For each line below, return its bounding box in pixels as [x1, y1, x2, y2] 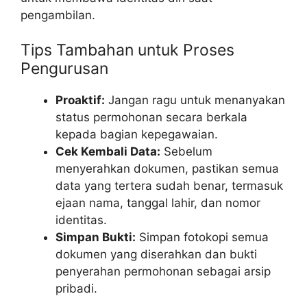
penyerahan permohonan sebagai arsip [56, 265, 271, 279]
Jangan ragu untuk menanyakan [105, 93, 285, 108]
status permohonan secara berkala [56, 110, 247, 125]
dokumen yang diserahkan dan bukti [56, 247, 257, 262]
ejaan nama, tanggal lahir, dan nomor [56, 196, 260, 210]
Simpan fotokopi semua [136, 230, 269, 245]
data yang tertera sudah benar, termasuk [56, 179, 283, 193]
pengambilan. [21, 8, 95, 22]
